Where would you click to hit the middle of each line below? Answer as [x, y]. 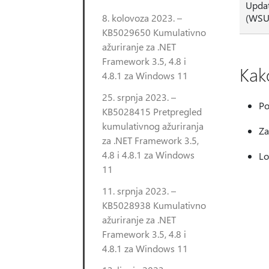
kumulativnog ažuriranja [153, 126]
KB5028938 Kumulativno [154, 205]
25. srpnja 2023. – [139, 97]
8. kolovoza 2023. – [142, 18]
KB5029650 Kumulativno [154, 32]
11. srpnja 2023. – [139, 191]
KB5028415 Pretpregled [152, 111]
